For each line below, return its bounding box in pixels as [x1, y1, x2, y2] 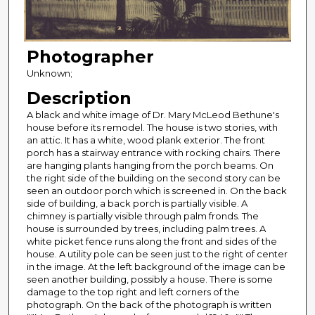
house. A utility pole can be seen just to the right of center [26, 247, 288, 259]
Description [26, 87, 131, 108]
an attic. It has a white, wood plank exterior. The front [26, 134, 265, 146]
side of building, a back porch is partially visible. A [26, 197, 247, 209]
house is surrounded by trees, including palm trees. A [26, 222, 266, 234]
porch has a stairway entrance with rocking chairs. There [26, 146, 281, 158]
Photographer [26, 46, 154, 67]
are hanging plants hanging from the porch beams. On [26, 159, 274, 171]
